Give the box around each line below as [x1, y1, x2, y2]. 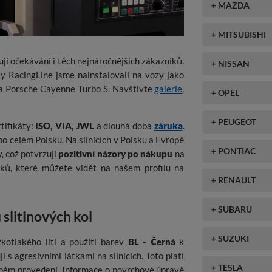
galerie [154, 83, 183, 95]
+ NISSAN [211, 58, 250, 69]
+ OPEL [211, 87, 240, 98]
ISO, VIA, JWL [35, 120, 95, 132]
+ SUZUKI [211, 233, 250, 243]
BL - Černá [127, 236, 175, 248]
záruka [154, 120, 183, 132]
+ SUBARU [211, 203, 253, 214]
